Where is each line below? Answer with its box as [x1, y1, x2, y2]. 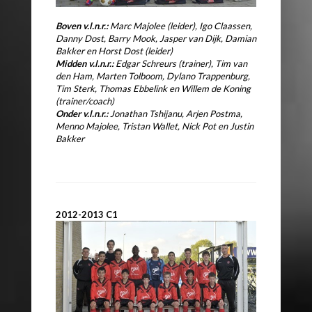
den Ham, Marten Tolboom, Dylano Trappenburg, [56, 70, 250, 82]
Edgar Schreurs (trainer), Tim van [114, 58, 247, 70]
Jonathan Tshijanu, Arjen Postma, [108, 108, 242, 120]
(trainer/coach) [56, 95, 114, 107]
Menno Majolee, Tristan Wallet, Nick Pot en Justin [56, 120, 253, 132]
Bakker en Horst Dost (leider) [56, 45, 173, 57]
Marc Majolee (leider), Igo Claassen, [108, 20, 252, 32]
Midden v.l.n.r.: [56, 58, 114, 70]
